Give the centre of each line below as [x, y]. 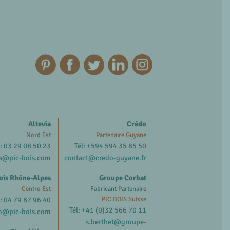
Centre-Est [36, 189]
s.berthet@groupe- [116, 222]
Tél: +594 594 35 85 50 [110, 146]
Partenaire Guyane [121, 135]
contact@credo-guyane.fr [105, 157]
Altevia [39, 123]
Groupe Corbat [122, 177]
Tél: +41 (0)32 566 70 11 [108, 210]
